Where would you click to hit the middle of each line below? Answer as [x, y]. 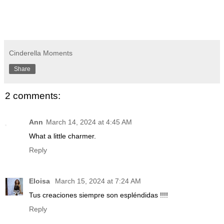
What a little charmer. [62, 136]
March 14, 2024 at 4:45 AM [89, 122]
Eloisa [40, 181]
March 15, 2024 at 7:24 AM [98, 181]
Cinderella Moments [41, 53]
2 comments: [33, 96]
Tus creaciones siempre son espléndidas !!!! [98, 195]
